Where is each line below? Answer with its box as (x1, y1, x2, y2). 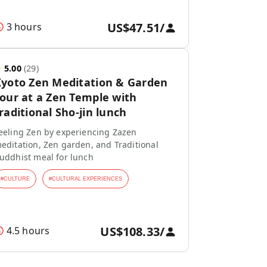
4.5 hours (6, 224, 50, 237)
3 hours (6, 20, 42, 33)
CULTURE (3, 176, 30, 182)
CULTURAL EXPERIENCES (51, 176, 122, 182)
